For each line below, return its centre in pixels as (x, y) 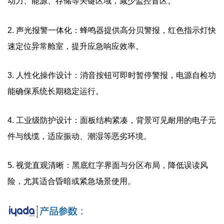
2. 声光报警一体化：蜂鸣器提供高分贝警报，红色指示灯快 (112, 30)
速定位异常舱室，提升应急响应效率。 (75, 46)
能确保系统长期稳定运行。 (55, 91)
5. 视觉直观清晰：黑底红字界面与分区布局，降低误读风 (108, 165)
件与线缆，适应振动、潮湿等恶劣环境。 (79, 136)
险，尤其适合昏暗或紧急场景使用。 (71, 181)
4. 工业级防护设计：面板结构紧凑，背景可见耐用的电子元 (112, 120)
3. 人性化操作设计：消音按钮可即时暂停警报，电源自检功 (112, 75)
